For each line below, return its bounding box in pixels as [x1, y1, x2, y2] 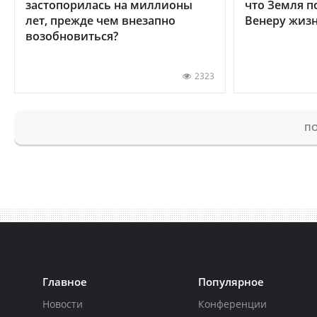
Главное [42, 274, 87, 289]
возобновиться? [25, 28, 118, 44]
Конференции [198, 296, 267, 311]
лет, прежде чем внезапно [25, 12, 175, 28]
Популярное [198, 274, 265, 289]
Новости [42, 296, 83, 311]
